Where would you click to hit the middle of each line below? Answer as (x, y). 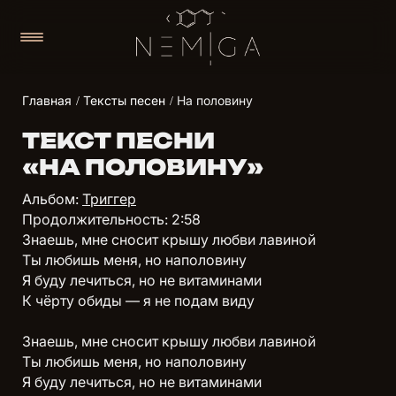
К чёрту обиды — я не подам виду (138, 300)
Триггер (109, 198)
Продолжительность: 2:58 (111, 219)
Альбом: (52, 198)
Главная (47, 100)
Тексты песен (124, 100)
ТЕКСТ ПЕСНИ (118, 140)
